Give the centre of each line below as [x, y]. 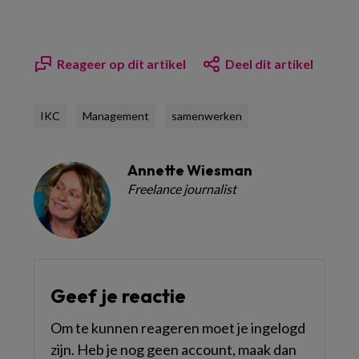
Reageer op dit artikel [121, 64]
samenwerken [207, 116]
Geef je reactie [118, 296]
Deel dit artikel [269, 64]
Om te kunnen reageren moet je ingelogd [178, 328]
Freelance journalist [182, 189]
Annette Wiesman [190, 170]
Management [116, 116]
